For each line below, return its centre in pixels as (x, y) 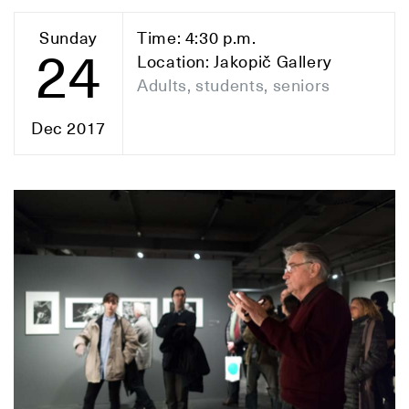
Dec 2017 (68, 129)
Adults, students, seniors (234, 85)
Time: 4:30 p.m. (197, 38)
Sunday (68, 38)
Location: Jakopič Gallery (235, 62)
